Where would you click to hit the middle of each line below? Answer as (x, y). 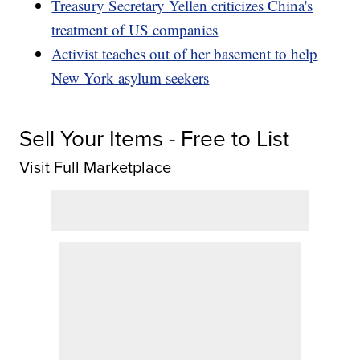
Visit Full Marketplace (96, 167)
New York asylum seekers (131, 77)
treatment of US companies (135, 29)
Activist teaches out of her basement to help (185, 53)
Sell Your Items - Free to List (155, 138)
